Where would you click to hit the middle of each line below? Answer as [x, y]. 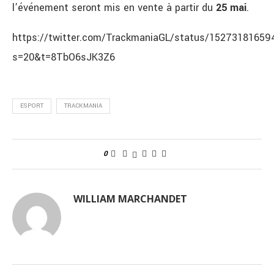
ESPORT [32, 106]
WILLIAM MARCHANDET [130, 199]
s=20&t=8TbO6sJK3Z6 [64, 57]
